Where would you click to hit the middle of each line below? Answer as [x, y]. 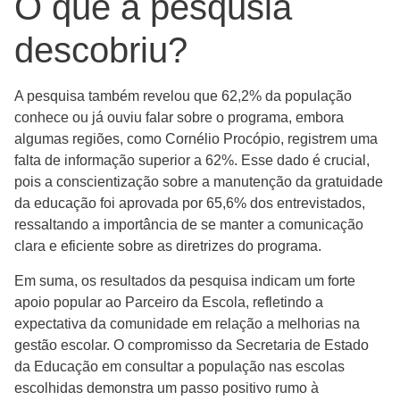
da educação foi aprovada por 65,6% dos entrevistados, [190, 204]
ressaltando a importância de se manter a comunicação [189, 225]
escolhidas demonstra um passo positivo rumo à [167, 387]
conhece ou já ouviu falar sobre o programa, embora [179, 118]
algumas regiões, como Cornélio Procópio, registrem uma [196, 139]
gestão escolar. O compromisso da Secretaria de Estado [192, 345]
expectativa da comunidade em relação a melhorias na [187, 323]
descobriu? [101, 50]
